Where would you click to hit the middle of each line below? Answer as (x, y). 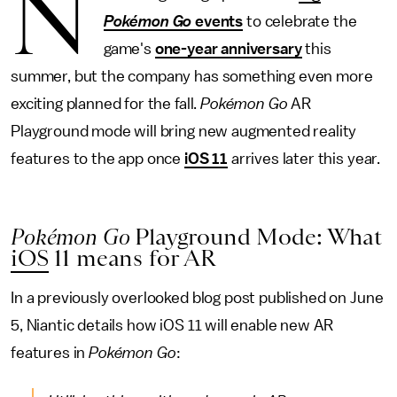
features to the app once (97, 159)
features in (50, 353)
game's (129, 49)
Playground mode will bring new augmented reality (184, 131)
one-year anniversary (228, 49)
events (218, 21)
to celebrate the (300, 21)
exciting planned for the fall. (106, 104)
